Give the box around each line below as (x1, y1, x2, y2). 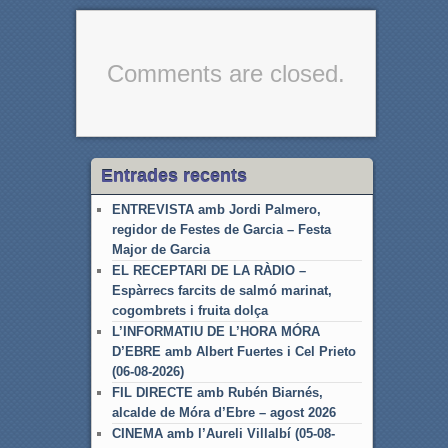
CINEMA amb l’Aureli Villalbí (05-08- (111, 426, 335, 442)
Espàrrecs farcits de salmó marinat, (111, 283, 332, 299)
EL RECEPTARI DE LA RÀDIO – (111, 263, 306, 279)
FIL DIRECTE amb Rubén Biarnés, (111, 385, 323, 401)
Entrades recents (100, 166, 247, 187)
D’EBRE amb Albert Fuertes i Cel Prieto (111, 344, 356, 360)
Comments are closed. (106, 60, 345, 88)
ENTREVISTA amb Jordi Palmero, (111, 202, 321, 218)
